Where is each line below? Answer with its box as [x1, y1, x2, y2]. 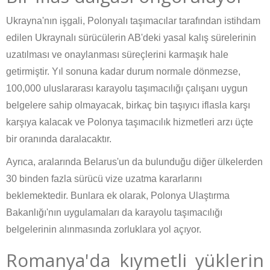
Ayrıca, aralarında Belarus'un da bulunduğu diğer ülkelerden [6, 157, 263, 168]
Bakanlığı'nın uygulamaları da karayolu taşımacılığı [6, 207, 222, 218]
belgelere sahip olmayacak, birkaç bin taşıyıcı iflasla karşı [6, 100, 250, 111]
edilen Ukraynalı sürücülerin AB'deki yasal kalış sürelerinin [6, 33, 256, 43]
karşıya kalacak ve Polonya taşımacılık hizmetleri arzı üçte [6, 117, 253, 128]
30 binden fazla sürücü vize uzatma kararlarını [6, 174, 202, 184]
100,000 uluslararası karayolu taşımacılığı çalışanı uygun [6, 83, 248, 94]
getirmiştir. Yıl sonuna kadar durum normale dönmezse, [6, 66, 240, 77]
